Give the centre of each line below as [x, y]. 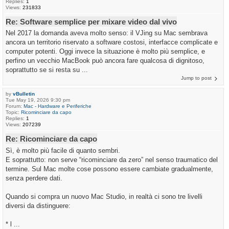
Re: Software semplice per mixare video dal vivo [91, 21]
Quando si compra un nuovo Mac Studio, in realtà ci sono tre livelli [104, 196]
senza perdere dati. [34, 178]
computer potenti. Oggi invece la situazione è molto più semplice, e [105, 51]
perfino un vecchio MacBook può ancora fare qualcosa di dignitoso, [105, 61]
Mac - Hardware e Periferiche [58, 106]
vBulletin [24, 94]
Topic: [13, 112]
